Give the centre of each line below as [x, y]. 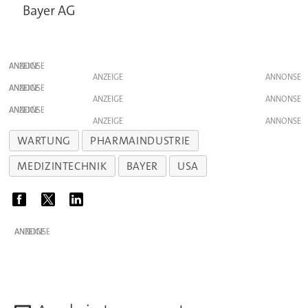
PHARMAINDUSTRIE [140, 140]
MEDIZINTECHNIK [62, 166]
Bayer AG [49, 11]
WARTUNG [44, 140]
